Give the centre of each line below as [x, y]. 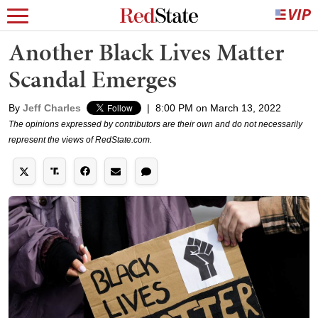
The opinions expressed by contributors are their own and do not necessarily [155, 124]
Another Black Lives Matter [146, 52]
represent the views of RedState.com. [80, 140]
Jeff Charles [52, 108]
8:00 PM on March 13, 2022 [218, 108]
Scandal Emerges [93, 79]
